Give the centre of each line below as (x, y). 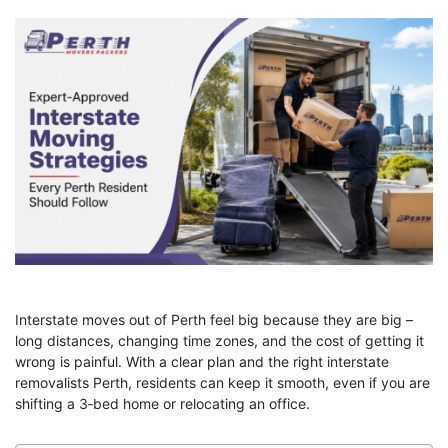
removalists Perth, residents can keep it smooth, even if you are (222, 383)
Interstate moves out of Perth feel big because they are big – (214, 320)
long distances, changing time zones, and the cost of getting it (219, 341)
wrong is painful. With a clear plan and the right (169, 362)
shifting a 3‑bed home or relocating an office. (162, 404)
